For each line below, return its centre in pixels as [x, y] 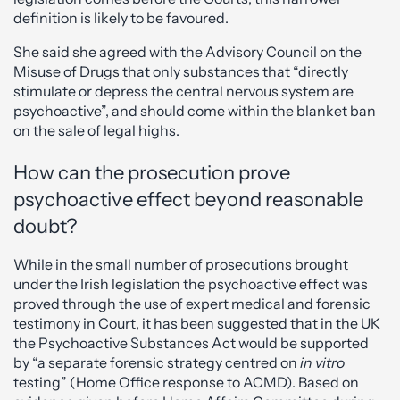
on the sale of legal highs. [96, 130]
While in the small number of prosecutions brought [181, 264]
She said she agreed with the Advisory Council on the [187, 52]
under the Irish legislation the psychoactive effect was [191, 284]
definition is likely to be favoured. [121, 18]
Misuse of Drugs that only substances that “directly [181, 71]
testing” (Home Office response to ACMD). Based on [186, 382]
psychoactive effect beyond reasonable [188, 200]
